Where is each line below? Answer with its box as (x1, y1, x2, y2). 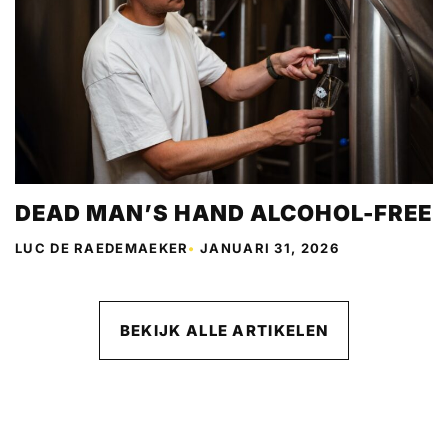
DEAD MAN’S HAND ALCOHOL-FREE (15, 199, 432, 226)
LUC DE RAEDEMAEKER (15, 239, 189, 256)
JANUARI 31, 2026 (200, 239, 339, 256)
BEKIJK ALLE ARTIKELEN (119, 320, 329, 340)
